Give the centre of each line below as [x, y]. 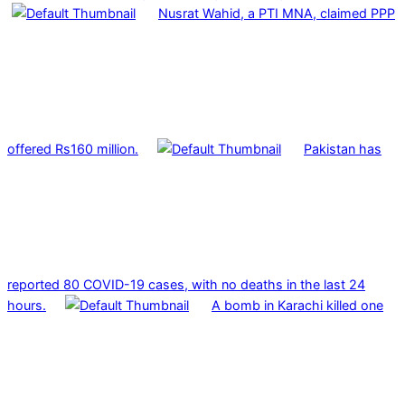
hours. [27, 305]
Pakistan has [343, 148]
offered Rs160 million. [73, 148]
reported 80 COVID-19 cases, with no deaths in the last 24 [186, 284]
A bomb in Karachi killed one [297, 305]
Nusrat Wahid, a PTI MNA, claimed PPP [277, 13]
